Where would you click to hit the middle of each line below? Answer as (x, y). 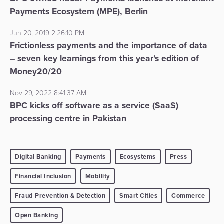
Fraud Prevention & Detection (60, 196)
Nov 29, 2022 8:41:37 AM (48, 93)
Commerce (188, 196)
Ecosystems (138, 157)
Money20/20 (36, 72)
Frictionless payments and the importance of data (109, 46)
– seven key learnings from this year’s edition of (104, 59)
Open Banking (36, 215)
